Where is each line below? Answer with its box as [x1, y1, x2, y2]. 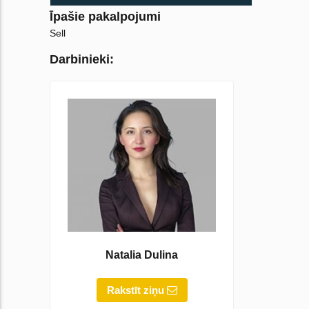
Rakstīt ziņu [106, 283, 167, 296]
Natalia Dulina [106, 248, 178, 261]
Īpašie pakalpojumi [50, 10, 161, 24]
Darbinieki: [50, 52, 114, 67]
